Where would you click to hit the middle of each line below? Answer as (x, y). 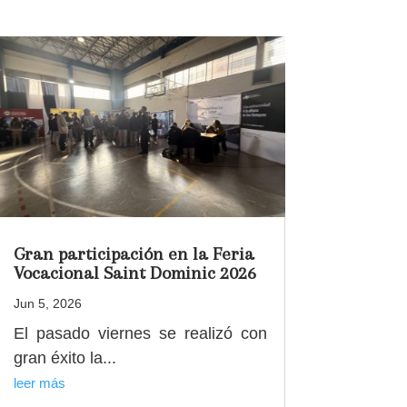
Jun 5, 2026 (47, 303)
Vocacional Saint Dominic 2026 (134, 273)
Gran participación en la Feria (134, 253)
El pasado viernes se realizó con (140, 333)
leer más (39, 382)
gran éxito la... (65, 357)
